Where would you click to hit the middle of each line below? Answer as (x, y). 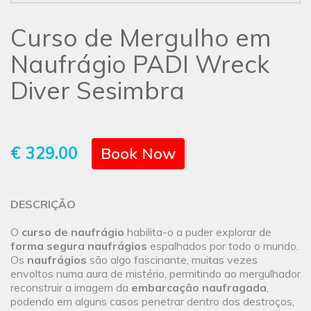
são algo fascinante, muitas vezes (174, 260)
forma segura (48, 246)
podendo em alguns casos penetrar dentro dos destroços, (152, 302)
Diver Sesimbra (98, 91)
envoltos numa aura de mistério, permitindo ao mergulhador (155, 274)
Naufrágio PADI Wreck (140, 64)
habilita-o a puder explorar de (198, 232)
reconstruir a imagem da (71, 288)
